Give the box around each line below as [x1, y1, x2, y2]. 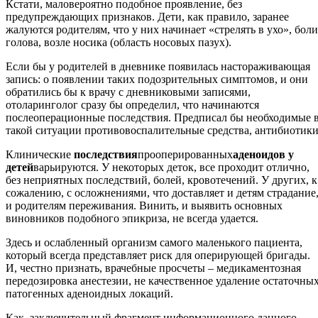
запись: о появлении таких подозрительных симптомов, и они [6, 73, 308, 86]
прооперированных [138, 148, 233, 161]
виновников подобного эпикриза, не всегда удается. [6, 212, 258, 225]
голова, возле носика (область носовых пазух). [6, 36, 231, 49]
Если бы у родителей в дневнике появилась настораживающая [6, 60, 310, 73]
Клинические [6, 148, 74, 161]
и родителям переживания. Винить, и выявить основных [6, 199, 283, 212]
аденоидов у [233, 148, 294, 161]
